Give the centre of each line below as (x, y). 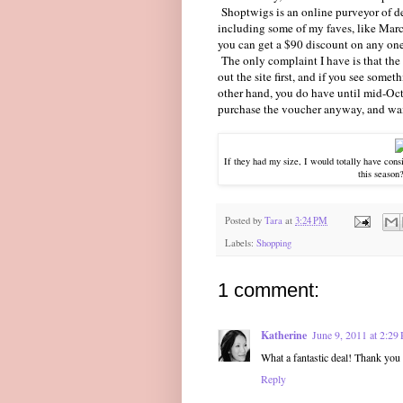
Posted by (245, 221)
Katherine (284, 335)
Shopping (274, 242)
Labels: (241, 242)
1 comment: (269, 290)
